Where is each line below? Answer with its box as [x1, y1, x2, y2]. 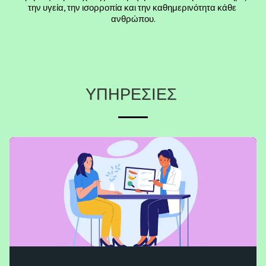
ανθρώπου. [110, 14, 156, 24]
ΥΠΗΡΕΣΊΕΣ [85, 85, 180, 104]
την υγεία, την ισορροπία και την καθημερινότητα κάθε [28, 2, 236, 13]
